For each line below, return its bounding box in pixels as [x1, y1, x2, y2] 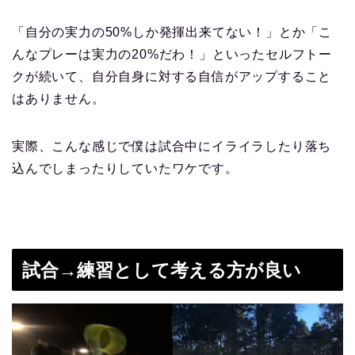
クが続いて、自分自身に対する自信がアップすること [12, 70, 332, 84]
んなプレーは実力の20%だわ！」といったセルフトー [12, 48, 333, 62]
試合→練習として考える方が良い [22, 259, 301, 281]
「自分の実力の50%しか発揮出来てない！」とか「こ [12, 25, 332, 40]
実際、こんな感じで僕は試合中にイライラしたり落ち [12, 139, 332, 154]
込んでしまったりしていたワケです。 [12, 162, 239, 176]
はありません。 [12, 92, 105, 106]
